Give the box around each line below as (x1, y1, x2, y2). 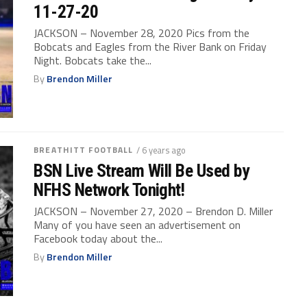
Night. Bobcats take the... (34, 51, 152, 69)
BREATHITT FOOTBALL (34, 143, 134, 156)
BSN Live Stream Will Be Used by (34, 160, 249, 181)
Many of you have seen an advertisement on (34, 216, 241, 233)
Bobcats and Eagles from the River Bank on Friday (34, 38, 267, 55)
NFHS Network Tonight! (34, 179, 185, 200)
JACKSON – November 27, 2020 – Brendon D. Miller (34, 202, 273, 219)
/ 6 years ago (136, 143, 186, 157)
